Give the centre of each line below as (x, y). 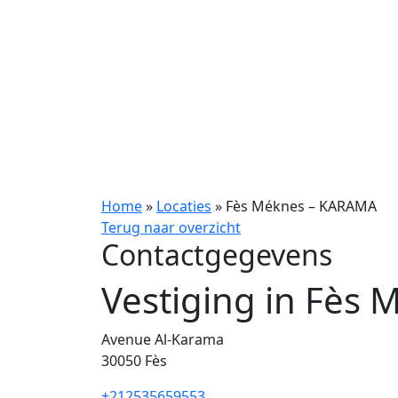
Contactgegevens (217, 255)
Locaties (184, 206)
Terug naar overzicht (171, 227)
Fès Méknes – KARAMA (301, 206)
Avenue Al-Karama (163, 339)
